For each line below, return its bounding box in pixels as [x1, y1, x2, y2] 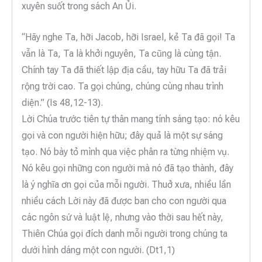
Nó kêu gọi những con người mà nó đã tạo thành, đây [22, 163, 233, 174]
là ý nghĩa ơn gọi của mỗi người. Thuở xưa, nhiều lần [22, 179, 231, 191]
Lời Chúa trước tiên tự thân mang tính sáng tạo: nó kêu [22, 113, 240, 125]
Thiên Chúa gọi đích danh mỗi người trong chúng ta [22, 228, 227, 240]
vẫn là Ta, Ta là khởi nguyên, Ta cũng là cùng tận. [22, 48, 221, 60]
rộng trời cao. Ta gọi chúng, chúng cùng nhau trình [22, 81, 223, 92]
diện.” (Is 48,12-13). [22, 97, 103, 109]
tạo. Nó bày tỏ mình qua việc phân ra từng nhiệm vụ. [22, 146, 229, 158]
